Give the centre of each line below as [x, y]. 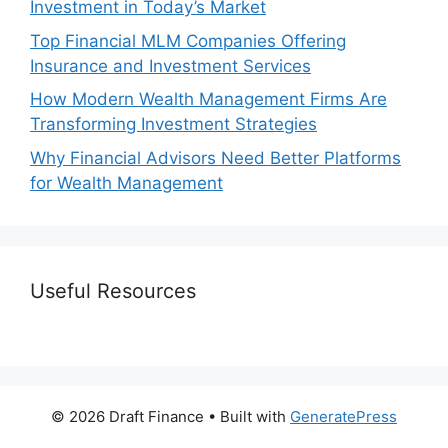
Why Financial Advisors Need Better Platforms [215, 157]
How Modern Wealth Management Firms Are [208, 99]
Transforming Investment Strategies [173, 124]
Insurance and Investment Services [170, 65]
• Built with [247, 416]
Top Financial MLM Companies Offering [188, 40]
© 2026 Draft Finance [127, 416]
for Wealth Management [126, 182]
